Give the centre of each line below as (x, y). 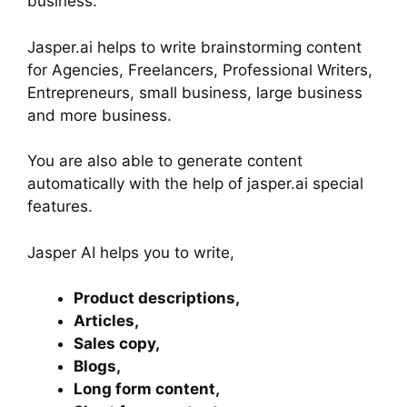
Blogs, (97, 367)
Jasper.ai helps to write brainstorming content (194, 47)
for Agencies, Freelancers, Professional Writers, (200, 69)
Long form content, (147, 389)
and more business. (99, 115)
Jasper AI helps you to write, (131, 252)
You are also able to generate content (165, 161)
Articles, (108, 321)
